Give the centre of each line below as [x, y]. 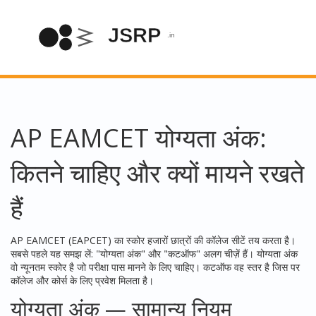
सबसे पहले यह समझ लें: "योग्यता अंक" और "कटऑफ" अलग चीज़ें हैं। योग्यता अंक [154, 254]
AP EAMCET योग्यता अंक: [139, 138]
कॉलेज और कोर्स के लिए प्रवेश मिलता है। [82, 280]
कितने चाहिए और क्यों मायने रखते [157, 173]
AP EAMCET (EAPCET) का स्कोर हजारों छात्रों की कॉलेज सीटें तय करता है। [153, 240]
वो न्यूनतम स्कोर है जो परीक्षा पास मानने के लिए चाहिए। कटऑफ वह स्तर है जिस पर [155, 267]
